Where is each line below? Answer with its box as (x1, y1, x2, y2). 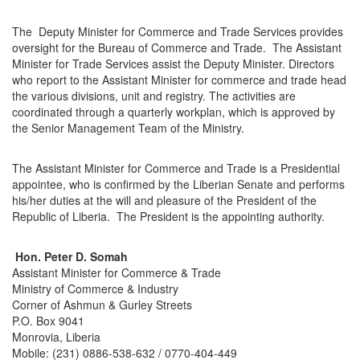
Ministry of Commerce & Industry (12, 280, 178, 297)
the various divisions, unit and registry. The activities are (12, 88, 296, 104)
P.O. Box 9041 (12, 313, 84, 329)
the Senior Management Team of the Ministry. (12, 120, 247, 137)
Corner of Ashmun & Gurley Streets (12, 297, 192, 313)
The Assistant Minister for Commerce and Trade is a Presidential (12, 160, 340, 177)
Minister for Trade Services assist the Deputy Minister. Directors (12, 55, 334, 72)
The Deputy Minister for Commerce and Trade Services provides (12, 23, 343, 40)
